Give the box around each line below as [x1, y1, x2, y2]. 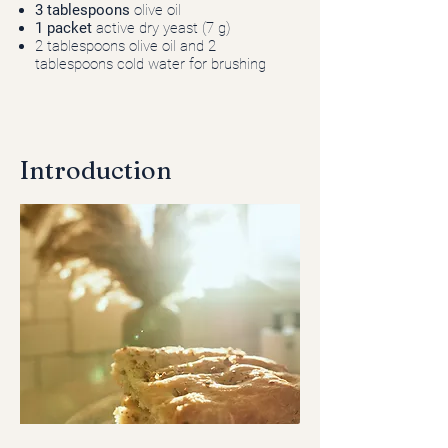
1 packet [35, 19, 96, 37]
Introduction [20, 155, 172, 185]
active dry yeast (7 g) [96, 19, 231, 37]
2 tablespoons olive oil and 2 [35, 37, 216, 55]
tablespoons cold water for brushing [35, 55, 266, 73]
